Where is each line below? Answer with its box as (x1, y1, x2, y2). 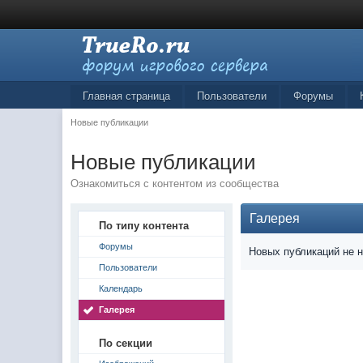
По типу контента (99, 220, 190, 232)
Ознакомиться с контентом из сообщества (70, 177, 280, 190)
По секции (99, 337, 153, 349)
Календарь (99, 284, 143, 293)
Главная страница (83, 90, 171, 102)
